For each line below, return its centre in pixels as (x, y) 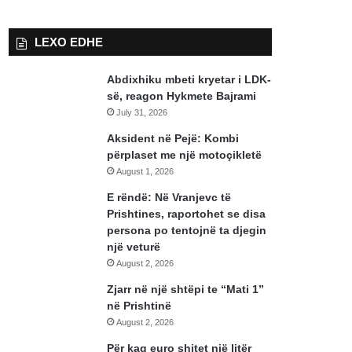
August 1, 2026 (145, 172)
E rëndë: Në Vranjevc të (169, 198)
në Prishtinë (139, 306)
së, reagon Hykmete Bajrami (182, 96)
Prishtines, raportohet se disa (187, 214)
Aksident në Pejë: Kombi (173, 139)
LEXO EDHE (69, 42)
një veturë (134, 247)
